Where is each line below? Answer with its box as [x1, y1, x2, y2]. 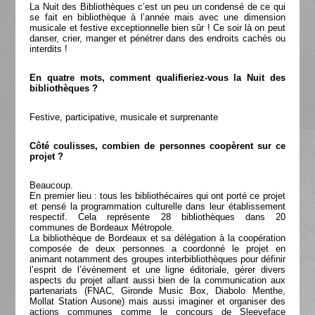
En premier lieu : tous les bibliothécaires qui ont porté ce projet [30, 191, 285, 201]
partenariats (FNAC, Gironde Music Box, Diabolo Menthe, [30, 285, 285, 296]
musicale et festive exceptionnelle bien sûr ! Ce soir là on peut [30, 22, 285, 33]
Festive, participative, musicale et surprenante [30, 112, 219, 122]
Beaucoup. [30, 180, 74, 191]
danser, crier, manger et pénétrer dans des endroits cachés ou [30, 33, 285, 44]
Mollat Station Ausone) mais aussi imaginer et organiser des [30, 296, 285, 307]
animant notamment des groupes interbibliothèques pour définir [30, 254, 285, 264]
